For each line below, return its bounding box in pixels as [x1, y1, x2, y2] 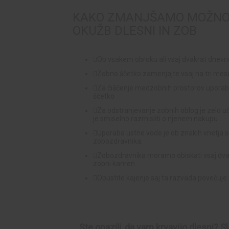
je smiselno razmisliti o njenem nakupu [93, 114, 218, 123]
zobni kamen [93, 159, 135, 168]
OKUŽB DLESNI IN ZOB [73, 23, 203, 38]
